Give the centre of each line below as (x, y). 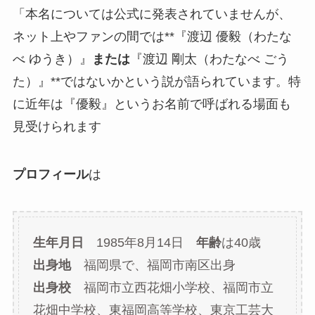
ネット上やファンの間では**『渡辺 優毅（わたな (152, 37)
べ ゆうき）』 (52, 59)
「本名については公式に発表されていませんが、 (152, 14)
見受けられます (57, 127)
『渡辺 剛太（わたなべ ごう (209, 59)
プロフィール (50, 175)
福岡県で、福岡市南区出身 (153, 265)
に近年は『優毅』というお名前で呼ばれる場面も (152, 104)
